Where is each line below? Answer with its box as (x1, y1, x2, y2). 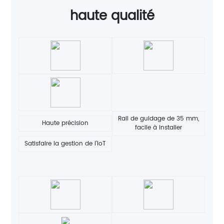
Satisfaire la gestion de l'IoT (24, 139, 106, 148)
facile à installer (135, 123, 182, 132)
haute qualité (69, 5, 154, 27)
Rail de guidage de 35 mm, (118, 114, 199, 123)
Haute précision (42, 118, 89, 128)
